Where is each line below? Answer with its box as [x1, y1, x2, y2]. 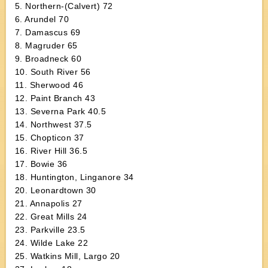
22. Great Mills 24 [14, 212, 87, 221]
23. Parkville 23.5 [14, 225, 86, 234]
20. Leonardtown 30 [14, 185, 96, 195]
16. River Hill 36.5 [14, 146, 88, 156]
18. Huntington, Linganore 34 [14, 172, 134, 182]
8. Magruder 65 [14, 41, 78, 50]
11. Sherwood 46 [14, 80, 84, 90]
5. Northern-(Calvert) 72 [14, 1, 113, 11]
